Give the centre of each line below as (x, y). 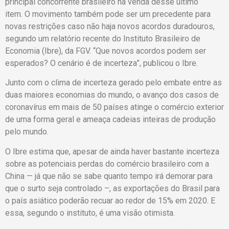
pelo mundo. (27, 132)
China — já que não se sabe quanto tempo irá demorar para (109, 176)
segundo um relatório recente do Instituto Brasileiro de (103, 38)
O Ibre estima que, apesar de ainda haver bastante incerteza (112, 151)
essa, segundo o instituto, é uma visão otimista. (90, 213)
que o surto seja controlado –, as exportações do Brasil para (112, 188)
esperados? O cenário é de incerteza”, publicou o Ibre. (101, 63)
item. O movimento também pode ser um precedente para (108, 14)
